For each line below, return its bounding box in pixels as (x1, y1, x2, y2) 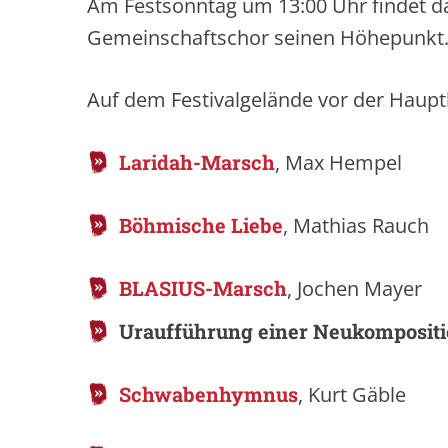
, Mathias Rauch (283, 212, 429, 239)
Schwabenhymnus (119, 381, 298, 407)
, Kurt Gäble (298, 381, 406, 408)
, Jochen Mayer (287, 275, 422, 302)
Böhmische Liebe (119, 212, 283, 238)
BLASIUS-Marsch (119, 275, 287, 301)
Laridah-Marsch (119, 149, 275, 175)
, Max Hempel (275, 149, 402, 176)
